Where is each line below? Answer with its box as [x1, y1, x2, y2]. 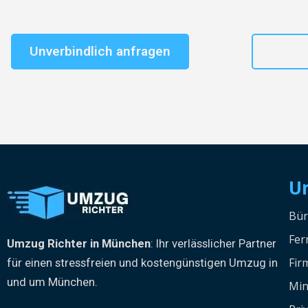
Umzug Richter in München [7, 236, 151, 251]
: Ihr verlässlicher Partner [151, 236, 276, 251]
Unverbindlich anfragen [30, 43, 170, 59]
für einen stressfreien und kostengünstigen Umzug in [7, 256, 278, 270]
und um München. [7, 275, 98, 289]
